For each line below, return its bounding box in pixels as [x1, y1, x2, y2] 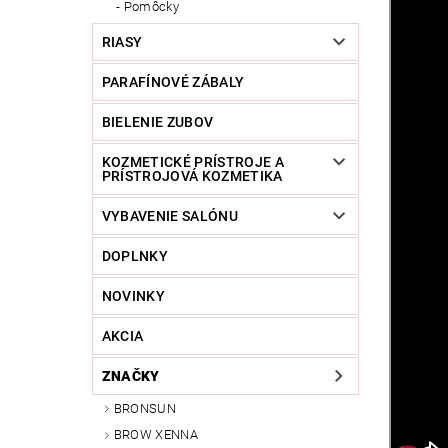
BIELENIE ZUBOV [101, 113, 214, 130]
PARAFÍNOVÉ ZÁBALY [101, 73, 245, 90]
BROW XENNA [113, 427, 198, 443]
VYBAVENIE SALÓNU [101, 207, 238, 224]
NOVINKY [101, 287, 166, 304]
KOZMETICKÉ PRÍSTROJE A [101, 153, 284, 170]
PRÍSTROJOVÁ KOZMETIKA [101, 167, 283, 184]
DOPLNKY [101, 247, 169, 264]
